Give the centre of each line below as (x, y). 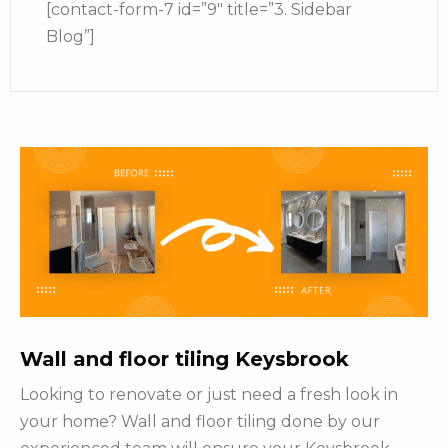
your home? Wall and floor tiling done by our (200, 422)
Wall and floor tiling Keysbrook (184, 359)
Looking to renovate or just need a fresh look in (209, 395)
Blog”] (70, 37)
